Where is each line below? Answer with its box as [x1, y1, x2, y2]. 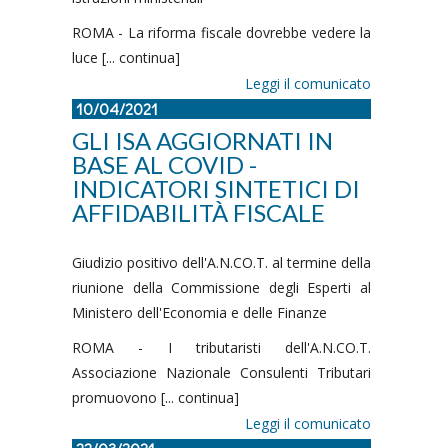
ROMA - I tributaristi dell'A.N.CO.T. [72, 338, 371, 357]
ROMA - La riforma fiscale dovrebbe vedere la [72, 23, 371, 42]
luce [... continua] [72, 48, 180, 67]
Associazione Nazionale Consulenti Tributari [72, 363, 371, 382]
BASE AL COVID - [72, 150, 257, 179]
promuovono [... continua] [72, 388, 239, 407]
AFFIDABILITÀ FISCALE [72, 198, 325, 227]
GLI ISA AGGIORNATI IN [72, 126, 333, 155]
